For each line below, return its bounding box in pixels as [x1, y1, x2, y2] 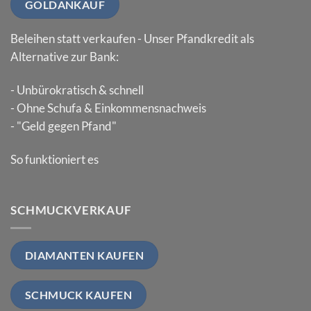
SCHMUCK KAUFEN [24, 288, 133, 302]
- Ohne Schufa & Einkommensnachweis [10, 101, 206, 116]
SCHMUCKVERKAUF [10, 203, 132, 218]
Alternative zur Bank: [10, 49, 119, 65]
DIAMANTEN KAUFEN [24, 248, 144, 262]
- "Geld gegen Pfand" [10, 119, 117, 134]
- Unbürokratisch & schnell [10, 83, 144, 98]
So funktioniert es [10, 152, 99, 167]
